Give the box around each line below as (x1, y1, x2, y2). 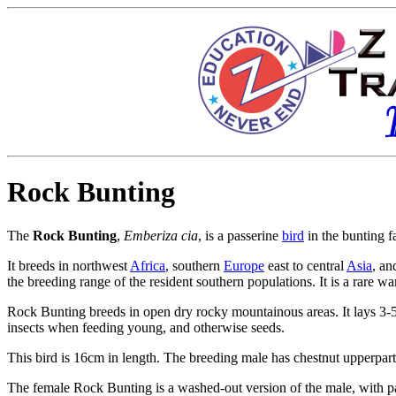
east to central (264, 257, 346, 273)
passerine (227, 227, 282, 243)
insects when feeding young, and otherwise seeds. (7, 319, 285, 335)
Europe (224, 257, 264, 273)
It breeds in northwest (7, 257, 130, 273)
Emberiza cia (124, 227, 198, 243)
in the (304, 227, 342, 243)
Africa (130, 257, 165, 273)
